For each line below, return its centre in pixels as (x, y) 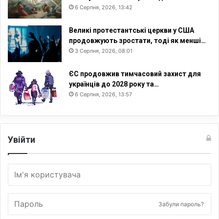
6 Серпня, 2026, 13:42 (104, 7)
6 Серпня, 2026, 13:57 (103, 94)
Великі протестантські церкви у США (131, 30)
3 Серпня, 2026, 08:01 (104, 51)
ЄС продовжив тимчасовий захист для (135, 74)
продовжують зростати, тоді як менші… (137, 40)
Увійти (22, 139)
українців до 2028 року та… (114, 84)
